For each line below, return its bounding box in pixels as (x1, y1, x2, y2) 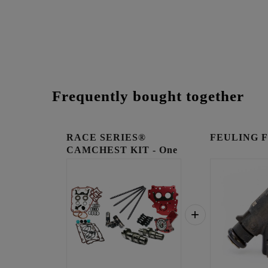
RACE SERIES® (66, 131, 146, 143)
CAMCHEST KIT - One (66, 144, 178, 156)
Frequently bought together (52, 87, 244, 104)
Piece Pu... (66, 156, 115, 168)
